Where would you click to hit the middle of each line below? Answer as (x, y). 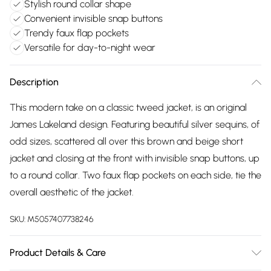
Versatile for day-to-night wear (90, 47)
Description (34, 82)
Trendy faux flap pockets (77, 33)
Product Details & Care (58, 253)
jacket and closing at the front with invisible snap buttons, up (135, 158)
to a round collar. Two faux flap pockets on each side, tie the (135, 175)
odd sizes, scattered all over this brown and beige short (126, 141)
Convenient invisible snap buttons (93, 18)
